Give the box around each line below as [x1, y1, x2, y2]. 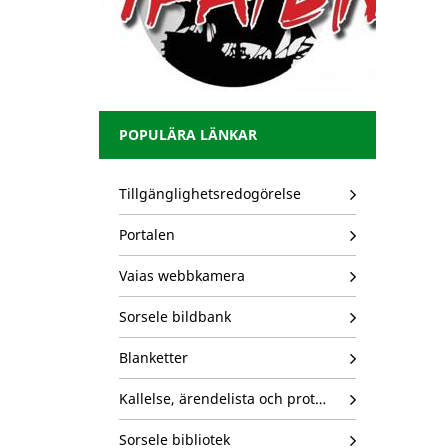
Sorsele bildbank [118, 307, 231, 327]
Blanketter [118, 348, 188, 368]
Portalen [118, 225, 175, 245]
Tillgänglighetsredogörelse [118, 184, 301, 204]
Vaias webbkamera [118, 266, 245, 286]
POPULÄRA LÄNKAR [118, 125, 257, 145]
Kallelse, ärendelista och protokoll [314, 389, 326, 409]
